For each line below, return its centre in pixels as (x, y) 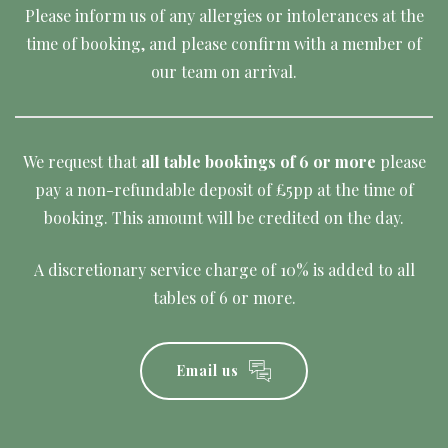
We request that (81, 161)
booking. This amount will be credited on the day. (224, 217)
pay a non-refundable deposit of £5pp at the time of (224, 189)
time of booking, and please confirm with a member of (224, 43)
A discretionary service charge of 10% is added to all (224, 269)
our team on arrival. (224, 71)
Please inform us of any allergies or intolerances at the (224, 15)
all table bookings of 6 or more (258, 161)
